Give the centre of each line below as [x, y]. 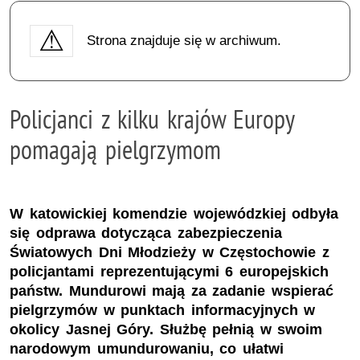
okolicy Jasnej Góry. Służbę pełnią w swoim [166, 330]
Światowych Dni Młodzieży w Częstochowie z [170, 253]
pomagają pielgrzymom [115, 149]
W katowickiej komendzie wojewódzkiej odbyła [174, 214]
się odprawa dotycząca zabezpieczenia [146, 233]
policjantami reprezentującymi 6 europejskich [169, 272]
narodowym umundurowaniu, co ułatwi [147, 349]
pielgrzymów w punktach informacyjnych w [163, 311]
